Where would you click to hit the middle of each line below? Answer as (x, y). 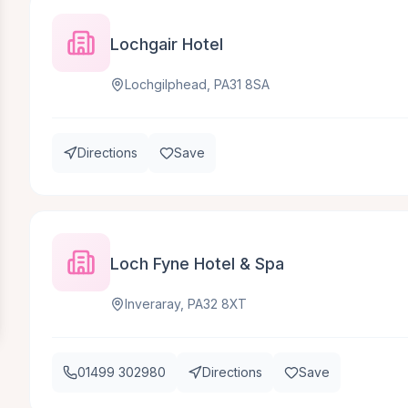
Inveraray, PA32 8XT (186, 304)
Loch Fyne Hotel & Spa (197, 264)
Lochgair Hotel (167, 44)
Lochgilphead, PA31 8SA (197, 84)
